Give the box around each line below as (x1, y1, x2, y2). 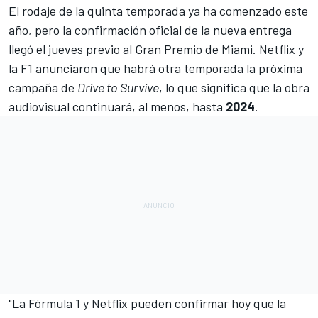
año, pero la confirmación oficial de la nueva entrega (9, 21, 292, 38)
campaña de (9, 79, 77, 95)
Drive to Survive (77, 79, 159, 95)
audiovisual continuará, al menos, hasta (9, 98, 226, 114)
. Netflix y (253, 40, 304, 57)
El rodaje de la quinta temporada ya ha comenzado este (9, 2, 308, 18)
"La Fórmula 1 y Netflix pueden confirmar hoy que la (9, 295, 286, 311)
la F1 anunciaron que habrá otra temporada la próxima (9, 60, 302, 76)
